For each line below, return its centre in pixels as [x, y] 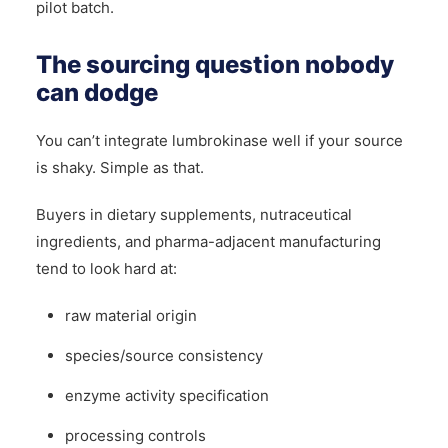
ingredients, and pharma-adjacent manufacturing [208, 241]
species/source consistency [164, 355]
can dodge [96, 92]
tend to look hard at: [106, 268]
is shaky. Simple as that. [119, 167]
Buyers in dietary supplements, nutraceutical [193, 214]
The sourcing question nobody [214, 64]
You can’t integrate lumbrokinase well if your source [219, 140]
